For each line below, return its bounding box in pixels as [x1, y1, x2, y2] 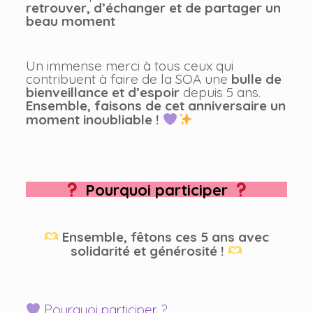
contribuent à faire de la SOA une [25, 70, 231, 87]
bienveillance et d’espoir [25, 83, 180, 101]
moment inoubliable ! [25, 110, 159, 128]
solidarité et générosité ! [70, 242, 224, 260]
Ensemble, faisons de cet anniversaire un [25, 96, 286, 114]
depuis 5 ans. [179, 83, 261, 101]
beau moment [25, 12, 115, 29]
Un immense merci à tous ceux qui [25, 57, 233, 74]
